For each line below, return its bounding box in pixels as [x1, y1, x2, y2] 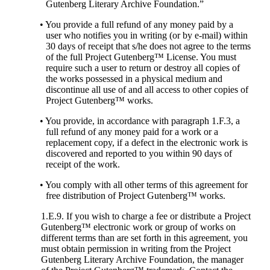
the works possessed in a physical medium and [45, 74, 222, 84]
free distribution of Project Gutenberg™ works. [45, 190, 225, 201]
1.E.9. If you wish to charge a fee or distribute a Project [40, 211, 251, 222]
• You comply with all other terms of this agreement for [40, 180, 248, 190]
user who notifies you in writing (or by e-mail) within [45, 30, 248, 41]
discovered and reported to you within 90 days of [45, 148, 232, 159]
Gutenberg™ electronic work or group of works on [40, 222, 236, 233]
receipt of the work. [45, 159, 120, 170]
